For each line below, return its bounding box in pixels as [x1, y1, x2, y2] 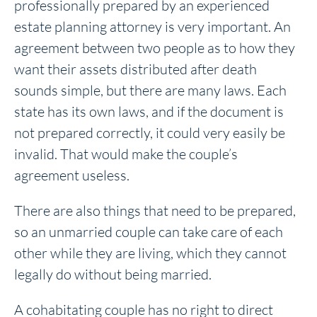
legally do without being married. [14, 265, 212, 283]
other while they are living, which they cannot [14, 243, 287, 262]
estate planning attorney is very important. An [14, 17, 291, 35]
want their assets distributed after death [14, 59, 257, 78]
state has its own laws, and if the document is [14, 102, 284, 120]
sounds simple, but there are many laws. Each [14, 81, 287, 99]
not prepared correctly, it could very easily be [14, 123, 285, 142]
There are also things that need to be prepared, [14, 201, 296, 219]
